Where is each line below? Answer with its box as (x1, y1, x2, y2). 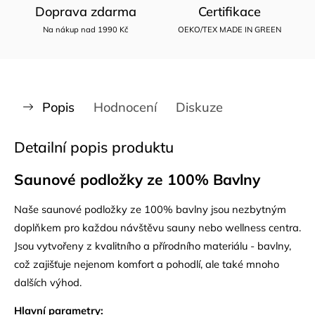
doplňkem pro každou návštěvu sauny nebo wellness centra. (14, 220, 301, 234)
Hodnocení (94, 98, 157, 115)
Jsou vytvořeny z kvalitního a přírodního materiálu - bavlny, (14, 238, 291, 252)
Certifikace (198, 3, 261, 20)
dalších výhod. (14, 275, 82, 289)
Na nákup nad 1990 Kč (43, 24, 129, 34)
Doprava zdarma (35, 3, 136, 20)
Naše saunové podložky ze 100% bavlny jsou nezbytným (14, 202, 286, 216)
